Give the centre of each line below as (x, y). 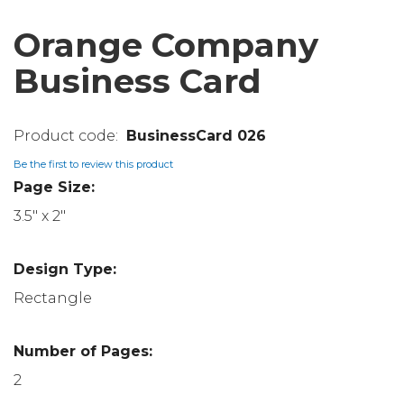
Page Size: (54, 187)
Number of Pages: (83, 351)
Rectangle (53, 298)
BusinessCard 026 (196, 135)
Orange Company (166, 44)
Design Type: (65, 269)
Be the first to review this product (93, 165)
